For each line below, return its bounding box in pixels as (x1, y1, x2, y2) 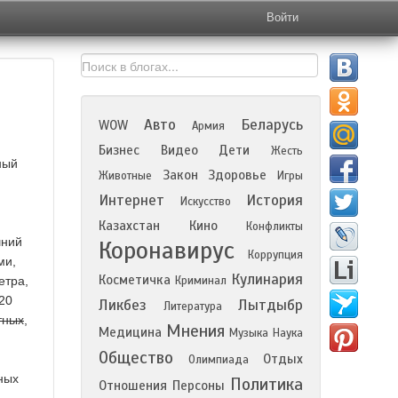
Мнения (166, 321, 225, 341)
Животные (99, 169, 152, 183)
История (246, 191, 303, 210)
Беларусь (241, 115, 303, 134)
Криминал (175, 274, 227, 288)
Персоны (172, 378, 225, 394)
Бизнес (99, 142, 139, 158)
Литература (163, 299, 222, 314)
